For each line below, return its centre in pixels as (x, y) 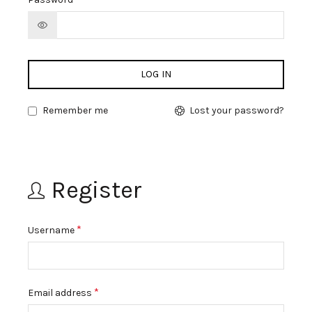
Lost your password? (237, 110)
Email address (61, 293)
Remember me (75, 110)
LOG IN (156, 74)
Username (52, 230)
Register (97, 190)
